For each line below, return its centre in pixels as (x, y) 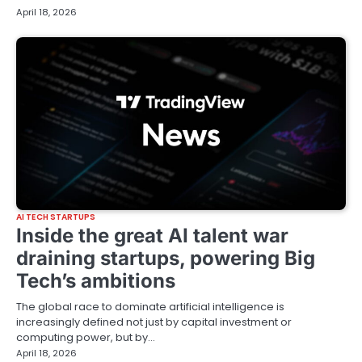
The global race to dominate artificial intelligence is (150, 307)
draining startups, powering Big (166, 259)
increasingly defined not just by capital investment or (154, 322)
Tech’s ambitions (96, 281)
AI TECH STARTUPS (56, 217)
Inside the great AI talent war (152, 236)
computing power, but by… (86, 338)
